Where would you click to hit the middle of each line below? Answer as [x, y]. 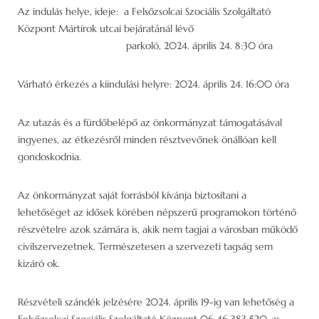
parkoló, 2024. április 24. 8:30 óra [145, 45]
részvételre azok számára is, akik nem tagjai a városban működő [158, 229]
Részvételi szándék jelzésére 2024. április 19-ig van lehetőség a [156, 302]
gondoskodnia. [49, 156]
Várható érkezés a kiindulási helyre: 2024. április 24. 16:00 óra [153, 84]
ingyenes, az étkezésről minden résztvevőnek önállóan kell [147, 139]
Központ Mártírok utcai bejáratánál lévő [106, 28]
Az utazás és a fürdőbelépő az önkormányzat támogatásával [150, 122]
